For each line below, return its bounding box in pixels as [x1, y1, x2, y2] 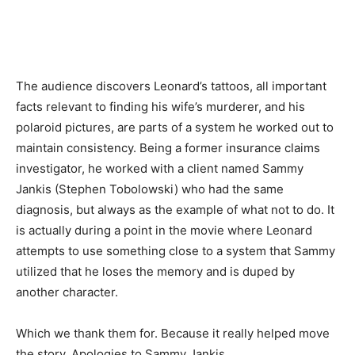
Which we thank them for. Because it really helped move [16, 325, 330, 341]
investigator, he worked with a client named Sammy [16, 160, 303, 176]
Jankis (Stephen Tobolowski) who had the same [16, 181, 284, 197]
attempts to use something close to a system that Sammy [16, 242, 335, 258]
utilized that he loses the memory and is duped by [16, 263, 295, 279]
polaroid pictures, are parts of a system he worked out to [16, 119, 334, 135]
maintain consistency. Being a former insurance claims [16, 139, 320, 155]
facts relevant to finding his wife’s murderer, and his [16, 98, 305, 114]
